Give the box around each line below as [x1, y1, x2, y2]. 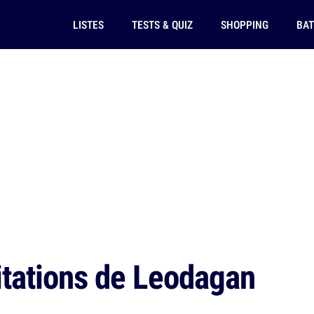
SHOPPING [220, 17, 268, 32]
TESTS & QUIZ [131, 17, 193, 32]
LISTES [72, 17, 104, 32]
